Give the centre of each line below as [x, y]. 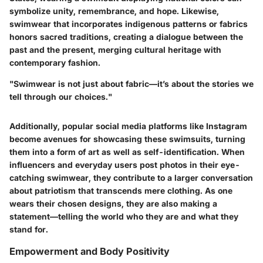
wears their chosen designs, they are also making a [113, 203]
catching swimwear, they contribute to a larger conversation [131, 177]
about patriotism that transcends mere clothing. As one [121, 190]
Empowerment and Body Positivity [90, 251]
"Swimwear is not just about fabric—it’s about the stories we [131, 83]
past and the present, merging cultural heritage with [115, 49]
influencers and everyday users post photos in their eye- [125, 164]
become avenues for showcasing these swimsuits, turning [127, 139]
